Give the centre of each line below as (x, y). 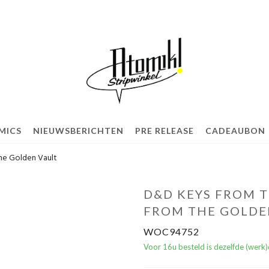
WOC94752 (171, 231)
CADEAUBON (235, 131)
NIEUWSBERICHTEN (78, 131)
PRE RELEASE (164, 131)
